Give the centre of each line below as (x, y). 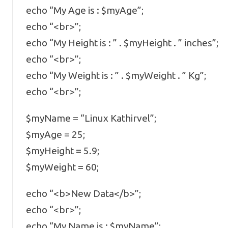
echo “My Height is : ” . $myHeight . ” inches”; (122, 43)
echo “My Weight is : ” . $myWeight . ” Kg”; (116, 75)
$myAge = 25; (55, 134)
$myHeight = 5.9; (62, 151)
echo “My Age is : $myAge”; (84, 10)
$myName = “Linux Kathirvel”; (91, 118)
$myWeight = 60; (62, 167)
